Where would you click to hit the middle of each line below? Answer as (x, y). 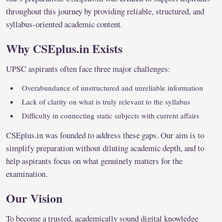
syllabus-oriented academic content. (64, 24)
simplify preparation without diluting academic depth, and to (105, 148)
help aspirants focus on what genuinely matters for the (94, 161)
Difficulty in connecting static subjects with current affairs (111, 116)
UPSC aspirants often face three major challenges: (88, 69)
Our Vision (34, 198)
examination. (27, 174)
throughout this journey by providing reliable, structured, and (105, 11)
